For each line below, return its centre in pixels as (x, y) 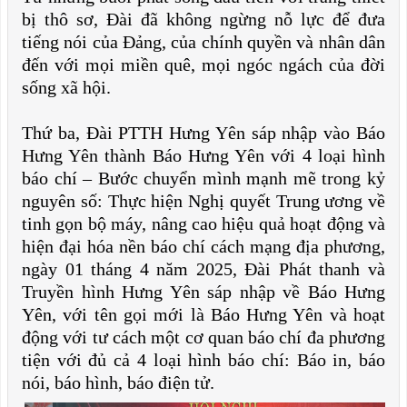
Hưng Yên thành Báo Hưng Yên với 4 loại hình (203, 155)
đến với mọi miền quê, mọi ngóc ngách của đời (203, 65)
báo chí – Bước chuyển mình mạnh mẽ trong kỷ (203, 178)
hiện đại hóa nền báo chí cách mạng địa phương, (203, 246)
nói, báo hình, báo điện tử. (118, 382)
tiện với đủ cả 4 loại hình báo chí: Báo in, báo (203, 360)
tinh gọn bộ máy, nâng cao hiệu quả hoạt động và (203, 223)
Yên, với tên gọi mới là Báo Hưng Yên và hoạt (203, 314)
